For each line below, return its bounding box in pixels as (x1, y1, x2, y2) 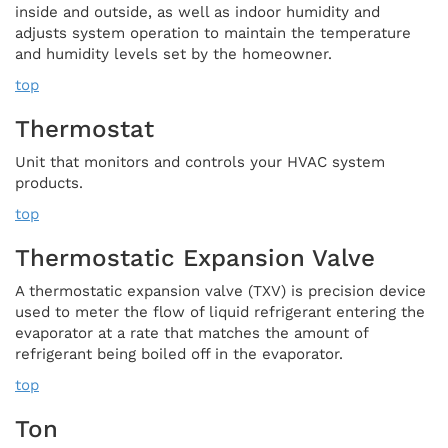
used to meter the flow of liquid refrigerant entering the (15, 302, 425, 321)
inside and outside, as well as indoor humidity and (15, 2, 380, 21)
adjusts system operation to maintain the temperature (15, 23, 411, 42)
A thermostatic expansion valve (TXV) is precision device (15, 281, 426, 300)
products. (15, 173, 83, 192)
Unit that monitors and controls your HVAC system (15, 152, 385, 171)
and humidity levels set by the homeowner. (15, 44, 332, 63)
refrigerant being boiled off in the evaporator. (15, 344, 343, 363)
